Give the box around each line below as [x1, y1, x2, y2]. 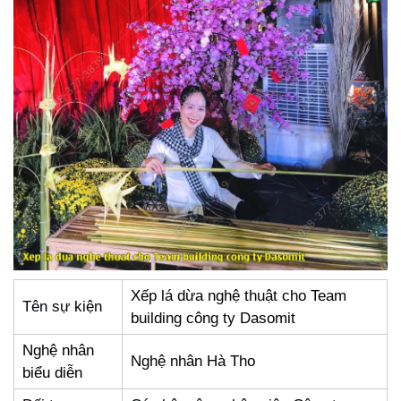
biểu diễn [22, 364, 82, 382]
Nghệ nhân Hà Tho [131, 353, 255, 371]
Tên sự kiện [22, 298, 102, 316]
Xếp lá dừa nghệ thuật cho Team [131, 287, 346, 305]
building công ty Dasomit [131, 310, 295, 328]
